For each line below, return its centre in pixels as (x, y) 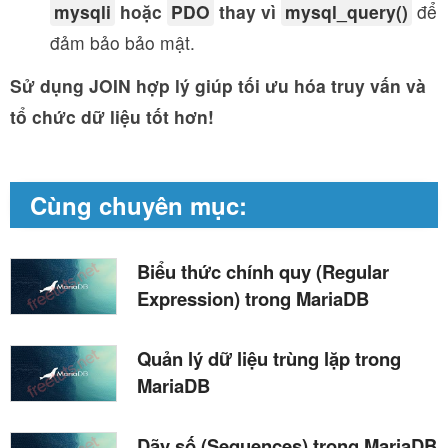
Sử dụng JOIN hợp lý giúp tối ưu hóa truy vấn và (218, 85)
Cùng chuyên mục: (138, 204)
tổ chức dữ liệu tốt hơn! (112, 116)
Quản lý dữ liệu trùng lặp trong (269, 358)
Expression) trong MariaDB (253, 298)
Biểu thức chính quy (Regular (263, 271)
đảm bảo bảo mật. (122, 42)
